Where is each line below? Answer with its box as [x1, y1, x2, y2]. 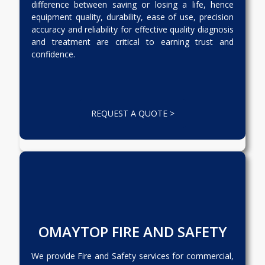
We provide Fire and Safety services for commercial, [31, 250, 234, 261]
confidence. [31, 49, 75, 60]
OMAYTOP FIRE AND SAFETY [38, 222, 227, 241]
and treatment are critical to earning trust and [31, 36, 234, 47]
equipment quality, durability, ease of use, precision [31, 11, 234, 22]
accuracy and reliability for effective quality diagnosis [31, 24, 234, 35]
